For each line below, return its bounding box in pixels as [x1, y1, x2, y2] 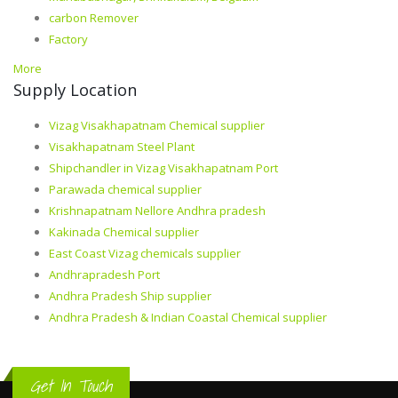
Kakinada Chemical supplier [49, 224, 199, 241]
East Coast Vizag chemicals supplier [49, 245, 241, 262]
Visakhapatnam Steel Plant [49, 139, 195, 155]
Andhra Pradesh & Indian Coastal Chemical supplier [49, 309, 327, 326]
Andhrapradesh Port [49, 267, 160, 283]
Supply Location [13, 79, 137, 101]
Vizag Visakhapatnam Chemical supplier [49, 117, 265, 134]
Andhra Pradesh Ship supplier [49, 288, 211, 305]
